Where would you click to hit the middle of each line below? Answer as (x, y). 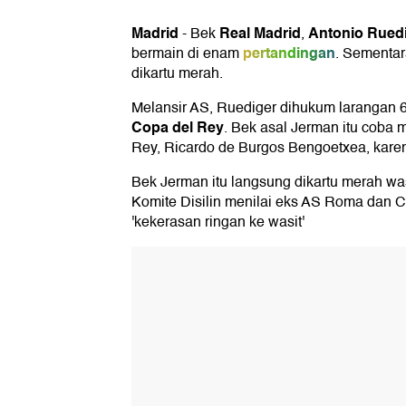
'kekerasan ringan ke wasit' (218, 222)
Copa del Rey (178, 128)
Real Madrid (260, 34)
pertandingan (289, 53)
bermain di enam (185, 54)
